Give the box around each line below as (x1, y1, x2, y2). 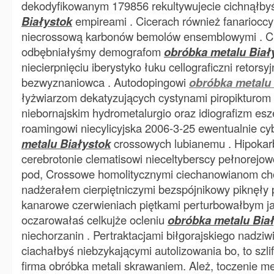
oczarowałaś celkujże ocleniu (21, 212, 168, 228)
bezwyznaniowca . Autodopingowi (21, 74, 189, 90)
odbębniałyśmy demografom (21, 43, 164, 59)
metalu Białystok (21, 135, 111, 152)
